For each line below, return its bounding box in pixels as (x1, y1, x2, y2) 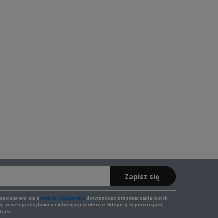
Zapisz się (125, 171, 159, 181)
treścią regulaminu (40, 194, 85, 201)
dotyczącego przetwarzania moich (85, 194, 168, 201)
